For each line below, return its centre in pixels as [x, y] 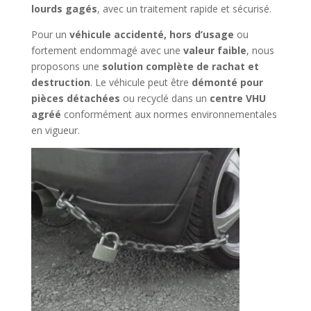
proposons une [66, 66]
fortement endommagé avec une [107, 50]
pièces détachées [75, 98]
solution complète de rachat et [180, 66]
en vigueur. [55, 130]
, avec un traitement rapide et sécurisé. [184, 8]
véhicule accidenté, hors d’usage [151, 34]
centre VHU [237, 98]
